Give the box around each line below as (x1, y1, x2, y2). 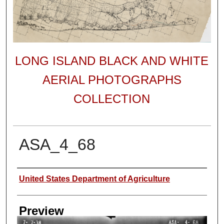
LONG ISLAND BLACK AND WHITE (15, 54, 209, 68)
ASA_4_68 (18, 135, 95, 153)
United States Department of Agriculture (18, 174, 170, 183)
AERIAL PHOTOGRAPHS (42, 73, 181, 87)
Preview (18, 203, 64, 217)
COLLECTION (73, 92, 150, 106)
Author (16, 170, 52, 184)
